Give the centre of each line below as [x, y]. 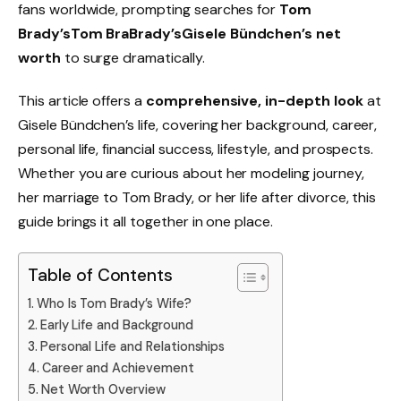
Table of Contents [101, 276]
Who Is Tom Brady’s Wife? [114, 303]
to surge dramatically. [132, 58]
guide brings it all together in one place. [145, 222]
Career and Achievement [118, 367]
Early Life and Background [116, 324]
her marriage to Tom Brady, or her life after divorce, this [197, 198]
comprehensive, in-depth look [254, 101]
